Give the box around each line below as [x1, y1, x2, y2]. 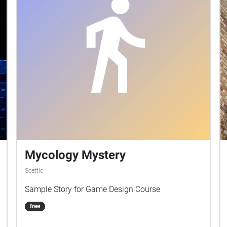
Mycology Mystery [25, 148, 126, 163]
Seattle [25, 167, 44, 175]
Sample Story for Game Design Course [25, 184, 161, 195]
